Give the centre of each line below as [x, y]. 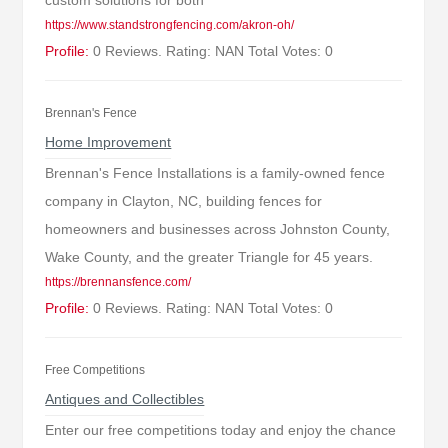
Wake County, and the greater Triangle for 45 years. [209, 257]
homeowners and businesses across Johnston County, [218, 229]
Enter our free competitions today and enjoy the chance [221, 430]
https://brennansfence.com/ [118, 282]
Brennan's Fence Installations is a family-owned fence [215, 173]
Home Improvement [108, 142]
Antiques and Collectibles [125, 399]
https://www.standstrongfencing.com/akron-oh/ [170, 25]
